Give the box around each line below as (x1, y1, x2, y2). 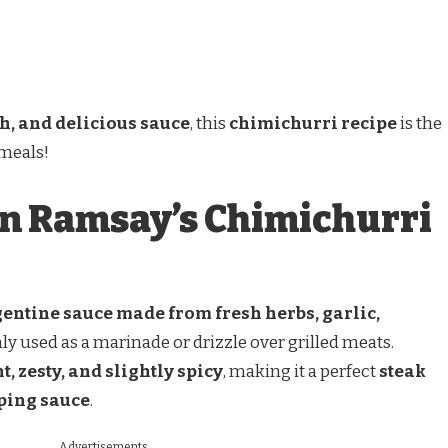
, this (190, 112, 229, 134)
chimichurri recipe (229, 112, 397, 134)
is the (397, 112, 442, 134)
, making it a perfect (223, 361, 379, 383)
